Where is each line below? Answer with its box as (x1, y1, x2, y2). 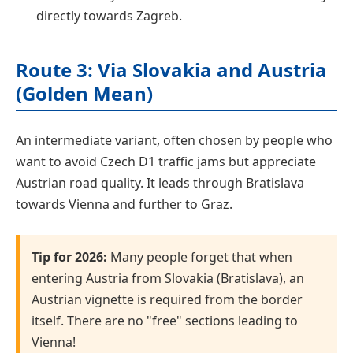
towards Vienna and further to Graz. (16, 195, 232, 214)
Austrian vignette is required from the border (32, 291, 303, 309)
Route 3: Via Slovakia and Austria (16, 57, 327, 84)
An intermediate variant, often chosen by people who (16, 132, 333, 150)
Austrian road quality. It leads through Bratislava (16, 174, 304, 192)
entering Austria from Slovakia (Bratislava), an (32, 269, 304, 288)
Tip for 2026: (32, 248, 107, 266)
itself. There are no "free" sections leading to (32, 312, 298, 330)
